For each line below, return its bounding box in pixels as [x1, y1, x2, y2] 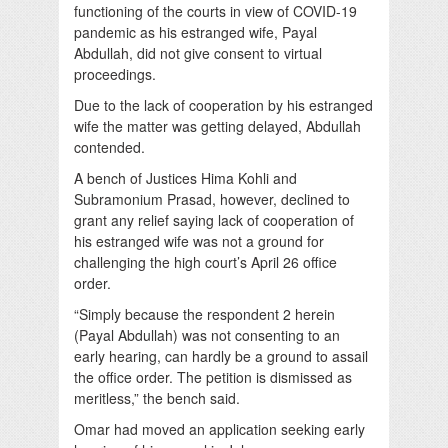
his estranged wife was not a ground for [74, 230, 324, 251]
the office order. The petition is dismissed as [74, 366, 352, 387]
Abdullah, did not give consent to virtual [74, 42, 322, 63]
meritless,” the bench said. [74, 387, 240, 408]
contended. [74, 136, 145, 157]
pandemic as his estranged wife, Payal [74, 21, 317, 42]
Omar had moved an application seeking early [74, 418, 365, 439]
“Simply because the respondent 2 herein [74, 303, 335, 324]
